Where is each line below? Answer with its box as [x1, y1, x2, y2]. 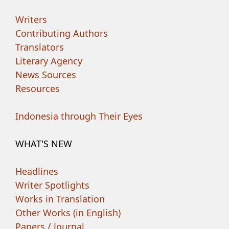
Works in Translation [15, 193, 105, 205]
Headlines [15, 165, 59, 177]
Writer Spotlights [15, 179, 90, 191]
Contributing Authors [15, 27, 108, 39]
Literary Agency [15, 55, 83, 67]
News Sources [15, 68, 77, 81]
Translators [15, 41, 64, 53]
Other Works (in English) [15, 207, 121, 219]
